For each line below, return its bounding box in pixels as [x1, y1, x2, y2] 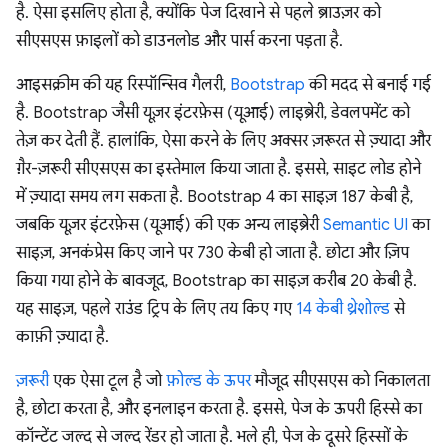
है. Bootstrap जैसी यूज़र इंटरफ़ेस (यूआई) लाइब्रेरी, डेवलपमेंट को [16, 103, 410, 123]
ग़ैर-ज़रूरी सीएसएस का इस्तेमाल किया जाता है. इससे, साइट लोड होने [16, 159, 421, 179]
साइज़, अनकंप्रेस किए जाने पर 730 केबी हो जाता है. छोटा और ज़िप [16, 243, 409, 263]
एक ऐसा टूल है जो [49, 371, 166, 391]
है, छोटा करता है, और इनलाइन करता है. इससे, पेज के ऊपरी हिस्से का [16, 399, 422, 419]
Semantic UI [323, 215, 408, 235]
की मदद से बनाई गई [305, 75, 431, 95]
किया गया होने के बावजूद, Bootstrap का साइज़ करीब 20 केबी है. [16, 271, 417, 291]
